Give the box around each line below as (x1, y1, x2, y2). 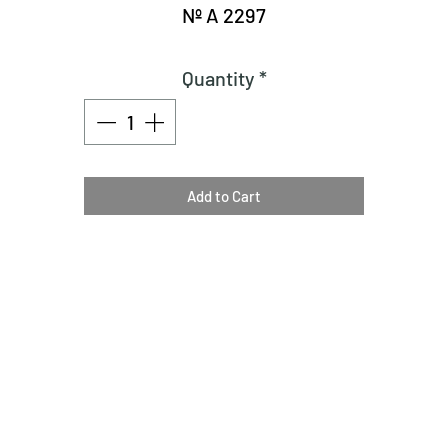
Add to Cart (187, 187, 261, 205)
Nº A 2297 (182, 3, 266, 27)
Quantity (181, 66, 255, 90)
